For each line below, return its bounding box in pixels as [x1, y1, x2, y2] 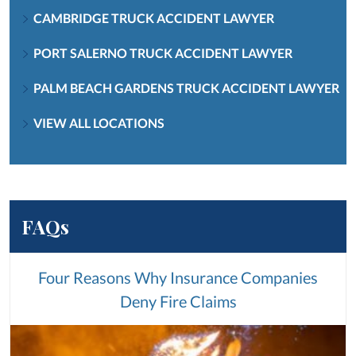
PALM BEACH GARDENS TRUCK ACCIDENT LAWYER [33, 79, 339, 95]
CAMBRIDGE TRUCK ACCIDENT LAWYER [33, 10, 274, 25]
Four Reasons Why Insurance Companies [38, 267, 318, 287]
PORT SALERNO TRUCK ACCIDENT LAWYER [33, 44, 292, 60]
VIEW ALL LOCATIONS [33, 114, 164, 130]
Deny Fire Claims [119, 291, 237, 311]
